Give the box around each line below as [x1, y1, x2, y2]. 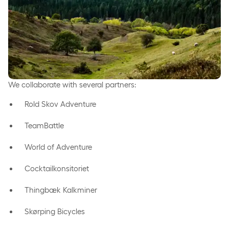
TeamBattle [25, 121, 64, 130]
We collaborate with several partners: [8, 80, 136, 89]
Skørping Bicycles [25, 207, 85, 216]
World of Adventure [25, 142, 92, 151]
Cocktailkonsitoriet [25, 164, 89, 173]
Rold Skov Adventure [25, 99, 96, 108]
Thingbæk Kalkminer [25, 185, 97, 194]
